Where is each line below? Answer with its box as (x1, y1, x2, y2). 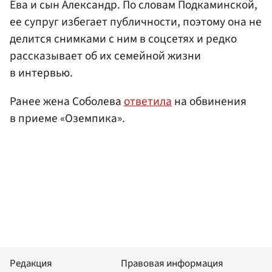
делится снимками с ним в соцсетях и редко (10, 30, 237, 47)
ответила (124, 92, 172, 110)
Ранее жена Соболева (10, 92, 124, 110)
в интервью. (10, 64, 73, 81)
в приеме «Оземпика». (10, 109, 125, 127)
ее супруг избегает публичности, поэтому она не (10, 13, 262, 30)
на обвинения (172, 92, 246, 110)
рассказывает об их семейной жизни (10, 47, 201, 64)
